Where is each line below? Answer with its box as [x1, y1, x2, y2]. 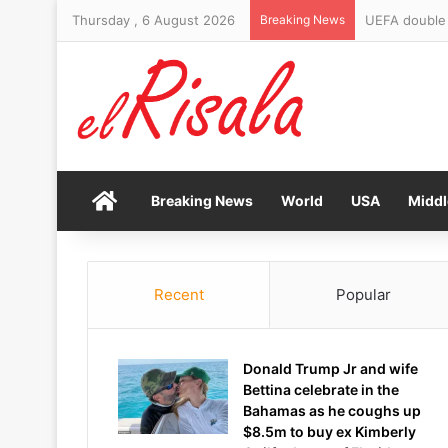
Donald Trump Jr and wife [243, 360, 418, 377]
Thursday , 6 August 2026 [72, 12, 235, 28]
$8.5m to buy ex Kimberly [243, 423, 416, 440]
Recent [153, 285, 204, 304]
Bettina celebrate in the [243, 381, 399, 398]
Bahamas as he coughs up [243, 402, 421, 419]
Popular [335, 285, 391, 304]
